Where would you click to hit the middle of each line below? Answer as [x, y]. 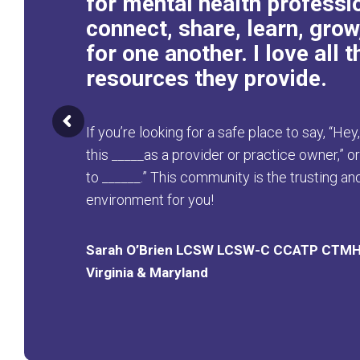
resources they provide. [207, 79]
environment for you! [150, 200]
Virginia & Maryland [147, 273]
